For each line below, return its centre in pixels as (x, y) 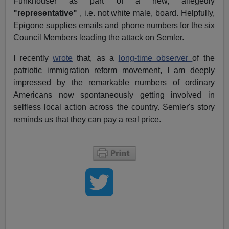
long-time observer (155, 58)
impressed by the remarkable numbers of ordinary (114, 83)
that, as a (96, 58)
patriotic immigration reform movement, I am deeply (114, 71)
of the (203, 58)
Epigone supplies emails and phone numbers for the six (114, 26)
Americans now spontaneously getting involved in (114, 95)
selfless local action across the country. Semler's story (114, 107)
